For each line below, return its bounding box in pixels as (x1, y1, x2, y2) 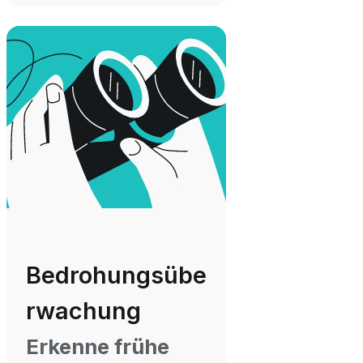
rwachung (26, 297, 141, 326)
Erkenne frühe (26, 334, 169, 360)
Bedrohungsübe (26, 261, 207, 290)
